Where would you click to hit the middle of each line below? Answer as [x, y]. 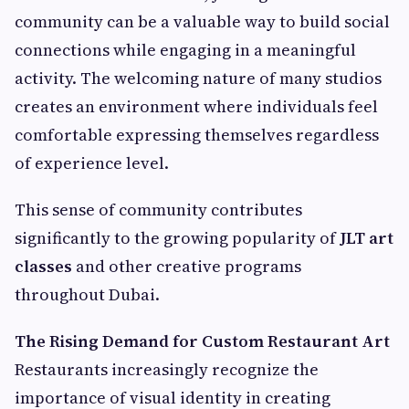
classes [43, 267]
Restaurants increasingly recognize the [167, 370]
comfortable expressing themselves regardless [197, 135]
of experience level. [92, 163]
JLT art [367, 238]
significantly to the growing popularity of [177, 238]
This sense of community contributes [158, 210]
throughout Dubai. [87, 295]
